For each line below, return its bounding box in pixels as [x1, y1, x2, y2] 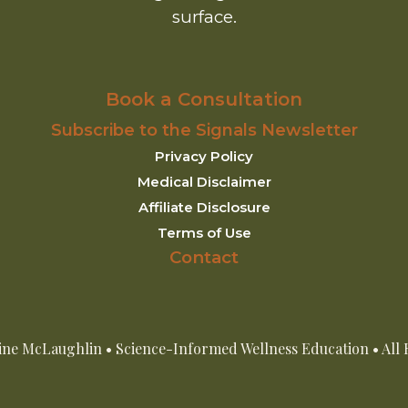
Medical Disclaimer [137, 172, 271, 190]
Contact [169, 246, 239, 268]
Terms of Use [157, 223, 251, 241]
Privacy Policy [155, 147, 253, 165]
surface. [171, 5, 237, 27]
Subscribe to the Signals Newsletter [50, 119, 358, 140]
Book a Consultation [106, 87, 302, 110]
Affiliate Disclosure [138, 198, 270, 216]
